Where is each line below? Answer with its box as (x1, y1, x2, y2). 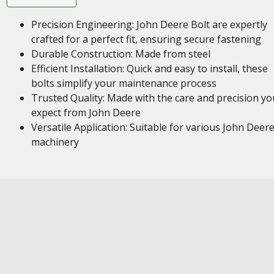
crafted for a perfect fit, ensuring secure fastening (31, 32, 261, 46)
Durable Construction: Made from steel (31, 47, 210, 61)
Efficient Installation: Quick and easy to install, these (31, 62, 268, 75)
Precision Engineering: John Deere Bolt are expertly (31, 18, 267, 31)
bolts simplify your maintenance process (31, 76, 217, 90)
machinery (31, 135, 79, 149)
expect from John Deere (31, 106, 141, 119)
